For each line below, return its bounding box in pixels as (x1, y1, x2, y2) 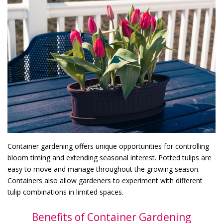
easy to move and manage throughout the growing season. (7, 164, 200, 174)
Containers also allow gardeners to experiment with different (7, 175, 203, 185)
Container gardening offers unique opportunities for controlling (7, 141, 209, 151)
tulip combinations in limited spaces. (7, 187, 123, 197)
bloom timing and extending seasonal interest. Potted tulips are (7, 152, 212, 162)
